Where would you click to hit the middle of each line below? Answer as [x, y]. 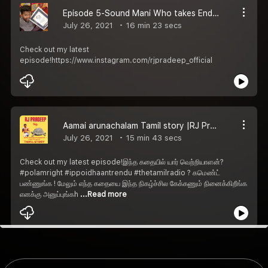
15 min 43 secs [153, 138]
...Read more [103, 194]
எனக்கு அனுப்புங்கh [50, 194]
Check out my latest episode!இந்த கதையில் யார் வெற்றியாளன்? [122, 162]
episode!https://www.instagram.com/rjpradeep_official [116, 60]
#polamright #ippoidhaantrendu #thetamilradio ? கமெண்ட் [120, 173]
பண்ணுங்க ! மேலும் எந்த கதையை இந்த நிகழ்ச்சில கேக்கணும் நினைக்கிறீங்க [133, 183]
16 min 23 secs [153, 25]
